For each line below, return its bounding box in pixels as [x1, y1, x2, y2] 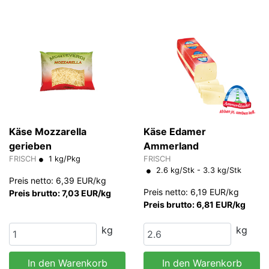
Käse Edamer [144, 125, 206, 138]
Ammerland [144, 140, 199, 153]
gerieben [9, 140, 52, 153]
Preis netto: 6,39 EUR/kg [9, 175, 106, 186]
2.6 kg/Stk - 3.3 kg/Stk [154, 166, 241, 175]
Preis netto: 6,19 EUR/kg [144, 187, 239, 198]
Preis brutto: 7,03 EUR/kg [9, 188, 111, 199]
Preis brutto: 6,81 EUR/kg [144, 199, 246, 210]
